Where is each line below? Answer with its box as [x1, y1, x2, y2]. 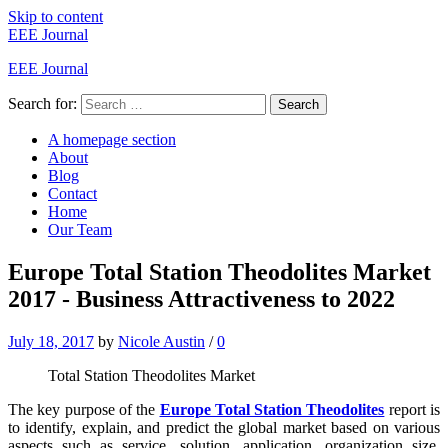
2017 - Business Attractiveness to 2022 [8, 285, 395, 312]
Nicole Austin [118, 332, 205, 350]
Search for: [8, 95, 77, 112]
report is [384, 400, 441, 418]
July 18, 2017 [8, 332, 94, 350]
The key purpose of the [8, 400, 160, 418]
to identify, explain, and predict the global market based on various [8, 418, 440, 436]
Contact [48, 185, 97, 202]
